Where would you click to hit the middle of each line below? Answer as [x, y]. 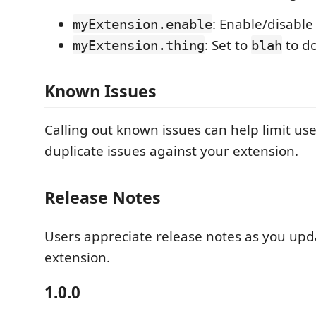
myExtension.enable [142, 24]
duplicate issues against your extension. [171, 151]
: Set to [228, 45]
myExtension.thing [139, 45]
